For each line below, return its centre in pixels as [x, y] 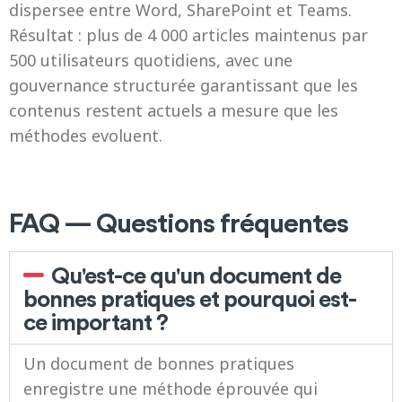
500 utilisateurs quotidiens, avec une [151, 60]
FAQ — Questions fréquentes [179, 222]
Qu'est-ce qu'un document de [197, 275]
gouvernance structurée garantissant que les [184, 85]
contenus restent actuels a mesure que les [174, 110]
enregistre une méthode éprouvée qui [170, 389]
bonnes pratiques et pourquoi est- [190, 298]
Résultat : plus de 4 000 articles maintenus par [188, 35]
